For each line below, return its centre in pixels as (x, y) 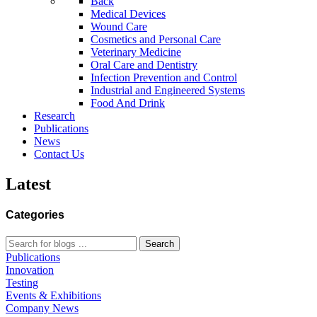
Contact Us (59, 154)
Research (54, 115)
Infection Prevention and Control (164, 77)
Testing (22, 283)
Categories (35, 214)
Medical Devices (128, 13)
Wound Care (119, 26)
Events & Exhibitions (53, 296)
